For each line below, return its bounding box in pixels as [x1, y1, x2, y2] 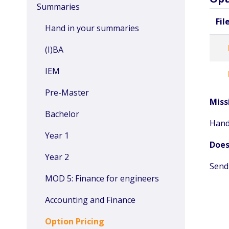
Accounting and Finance [45, 194, 135, 205]
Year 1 [45, 130, 69, 141]
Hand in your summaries [45, 22, 139, 34]
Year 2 [45, 151, 69, 163]
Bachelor [45, 108, 79, 120]
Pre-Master [45, 87, 89, 98]
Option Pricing [45, 216, 104, 227]
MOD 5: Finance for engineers [45, 173, 159, 184]
